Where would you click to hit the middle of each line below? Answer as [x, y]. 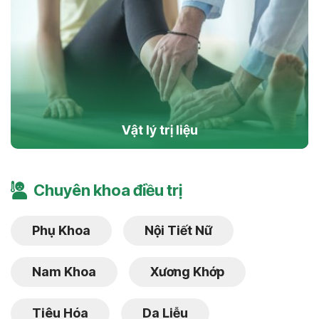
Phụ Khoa [61, 231]
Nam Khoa [64, 272]
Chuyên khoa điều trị [108, 190]
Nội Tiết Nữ [178, 231]
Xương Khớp [187, 272]
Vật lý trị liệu [159, 130]
